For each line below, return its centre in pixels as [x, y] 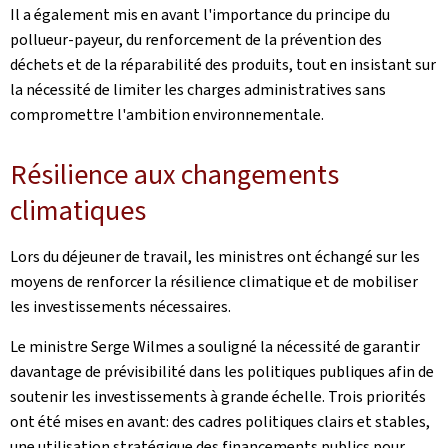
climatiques [78, 210]
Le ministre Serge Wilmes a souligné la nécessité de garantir [215, 346]
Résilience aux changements [174, 174]
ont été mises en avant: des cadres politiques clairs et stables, [220, 421]
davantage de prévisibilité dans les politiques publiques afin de [222, 371]
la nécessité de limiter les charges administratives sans [198, 89]
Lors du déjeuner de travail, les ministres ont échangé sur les [215, 256]
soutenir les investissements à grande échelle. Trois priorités [218, 396]
